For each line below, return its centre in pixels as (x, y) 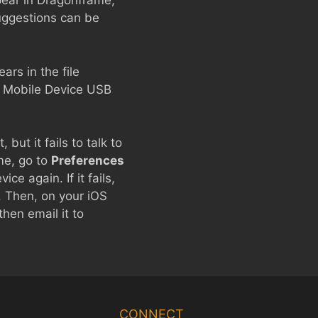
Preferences (88, 160)
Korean (181, 305)
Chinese (183, 281)
